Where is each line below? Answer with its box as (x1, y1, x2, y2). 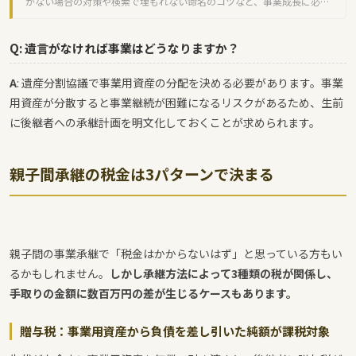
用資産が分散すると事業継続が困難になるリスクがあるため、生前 (10, 94, 343, 110)
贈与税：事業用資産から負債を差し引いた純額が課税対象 (20, 322, 330, 339)
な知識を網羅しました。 (25, 8, 130, 22)
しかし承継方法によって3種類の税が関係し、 (110, 265, 338, 281)
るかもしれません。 (10, 265, 110, 281)
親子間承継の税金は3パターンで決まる (10, 162, 274, 184)
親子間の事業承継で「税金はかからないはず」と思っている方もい (10, 245, 342, 261)
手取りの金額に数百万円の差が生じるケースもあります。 (10, 284, 297, 301)
